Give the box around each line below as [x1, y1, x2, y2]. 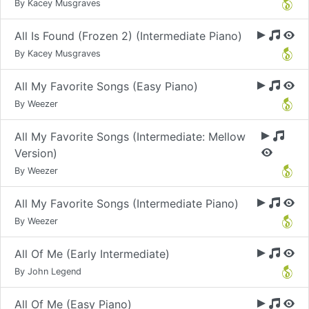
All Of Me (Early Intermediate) [14, 247, 170, 261]
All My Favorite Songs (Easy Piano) [14, 79, 198, 93]
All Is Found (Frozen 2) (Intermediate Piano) [14, 29, 242, 43]
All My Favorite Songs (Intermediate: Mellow [14, 130, 246, 143]
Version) [14, 146, 57, 160]
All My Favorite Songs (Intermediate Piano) [14, 197, 239, 210]
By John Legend [14, 266, 81, 277]
